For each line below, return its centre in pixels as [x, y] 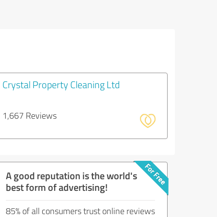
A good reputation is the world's [71, 175]
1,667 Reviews [30, 115]
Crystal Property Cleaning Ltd [61, 84]
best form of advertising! [57, 187]
